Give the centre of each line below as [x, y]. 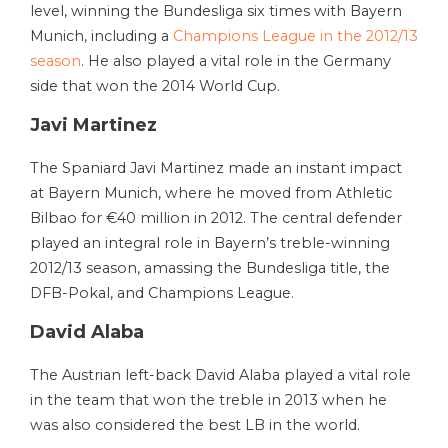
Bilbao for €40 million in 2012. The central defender [216, 218]
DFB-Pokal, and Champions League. [162, 293]
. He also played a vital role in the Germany [236, 61]
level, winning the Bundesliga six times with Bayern [216, 11]
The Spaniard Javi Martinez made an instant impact [216, 168]
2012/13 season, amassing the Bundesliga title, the [210, 268]
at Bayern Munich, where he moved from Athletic [211, 193]
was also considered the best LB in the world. [195, 425]
